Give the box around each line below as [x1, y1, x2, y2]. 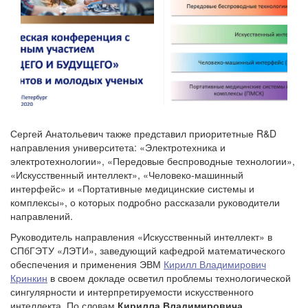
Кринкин [10, 270, 47, 285]
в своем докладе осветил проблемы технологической [47, 270, 291, 285]
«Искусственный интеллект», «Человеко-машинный [10, 167, 243, 181]
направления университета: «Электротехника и [10, 140, 225, 154]
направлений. [10, 208, 73, 223]
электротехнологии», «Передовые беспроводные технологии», [10, 153, 295, 168]
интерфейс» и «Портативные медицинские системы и [10, 181, 254, 195]
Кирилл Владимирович [164, 256, 266, 271]
